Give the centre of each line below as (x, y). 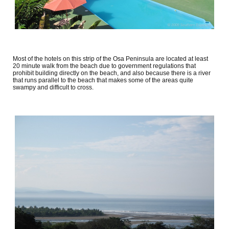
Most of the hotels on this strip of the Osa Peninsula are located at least (110, 59)
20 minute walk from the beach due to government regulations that (104, 66)
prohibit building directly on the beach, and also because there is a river (112, 73)
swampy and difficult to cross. (53, 87)
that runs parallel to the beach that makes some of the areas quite (103, 80)
